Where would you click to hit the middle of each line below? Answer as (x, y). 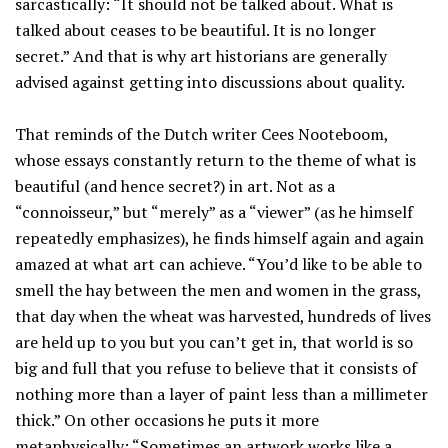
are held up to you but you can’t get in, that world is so (214, 342)
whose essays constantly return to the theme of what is (215, 160)
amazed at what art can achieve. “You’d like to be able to (218, 264)
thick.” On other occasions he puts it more (167, 420)
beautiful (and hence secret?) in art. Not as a (175, 186)
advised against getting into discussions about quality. (210, 82)
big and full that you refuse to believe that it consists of (216, 368)
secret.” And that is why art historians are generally (201, 56)
